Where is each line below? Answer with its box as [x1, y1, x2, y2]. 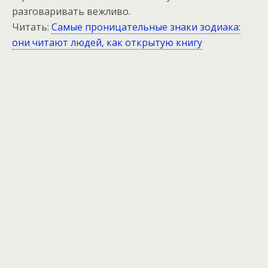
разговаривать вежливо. [12, 5, 130, 19]
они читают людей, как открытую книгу [12, 36, 202, 50]
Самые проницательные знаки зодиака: [51, 20, 240, 34]
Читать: [12, 20, 51, 34]
